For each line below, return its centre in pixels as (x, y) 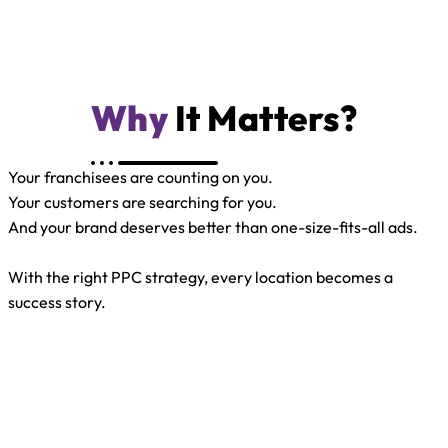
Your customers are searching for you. (142, 201)
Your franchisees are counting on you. (140, 176)
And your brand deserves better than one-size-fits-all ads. (213, 226)
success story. (57, 301)
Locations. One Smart (224, 383)
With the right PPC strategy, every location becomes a (200, 276)
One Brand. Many (224, 337)
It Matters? (263, 117)
